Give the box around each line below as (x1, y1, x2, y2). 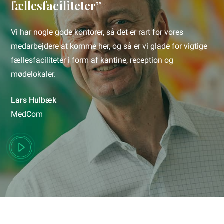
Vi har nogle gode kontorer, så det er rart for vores (11, 27, 184, 37)
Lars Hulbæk (11, 95, 57, 105)
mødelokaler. (11, 69, 56, 79)
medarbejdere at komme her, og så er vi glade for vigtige (11, 41, 208, 51)
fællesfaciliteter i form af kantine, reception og (11, 55, 174, 65)
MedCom (11, 109, 43, 119)
